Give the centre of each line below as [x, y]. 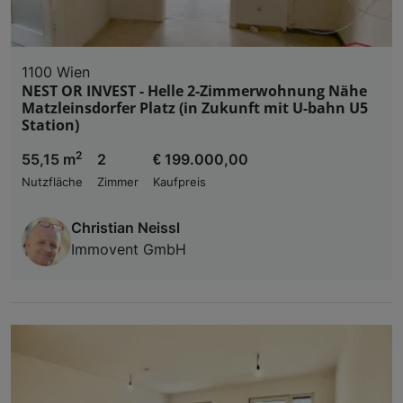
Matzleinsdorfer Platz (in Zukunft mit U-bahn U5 [195, 107]
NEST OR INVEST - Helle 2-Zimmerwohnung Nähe [194, 90]
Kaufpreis [179, 182]
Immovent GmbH [129, 249]
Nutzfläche [52, 182]
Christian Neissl [125, 227]
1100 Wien [56, 72]
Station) [50, 125]
